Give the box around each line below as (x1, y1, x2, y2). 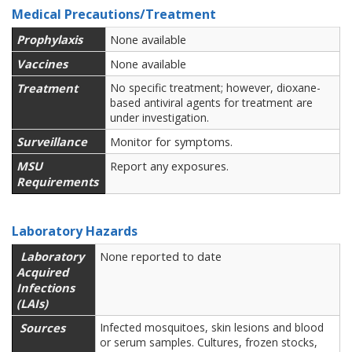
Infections (16, 280, 75, 295)
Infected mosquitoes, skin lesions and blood (100, 320, 324, 335)
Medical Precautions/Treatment (12, 5, 216, 23)
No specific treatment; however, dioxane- (110, 80, 321, 95)
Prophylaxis (16, 31, 82, 47)
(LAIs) (16, 295, 48, 311)
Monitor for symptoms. (110, 134, 233, 149)
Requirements (16, 174, 101, 189)
